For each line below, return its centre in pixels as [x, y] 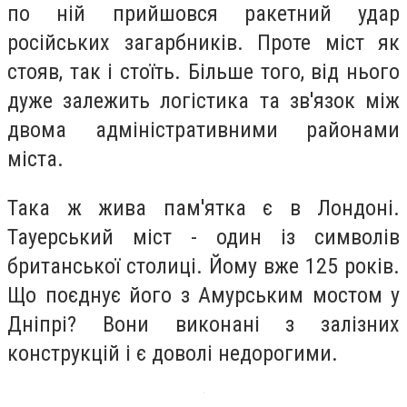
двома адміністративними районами [203, 129]
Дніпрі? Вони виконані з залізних [203, 324]
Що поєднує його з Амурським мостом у [203, 295]
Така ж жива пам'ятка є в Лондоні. [203, 208]
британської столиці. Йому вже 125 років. [203, 266]
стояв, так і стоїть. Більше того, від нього [203, 71]
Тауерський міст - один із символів [203, 237]
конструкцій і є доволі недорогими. [173, 353]
